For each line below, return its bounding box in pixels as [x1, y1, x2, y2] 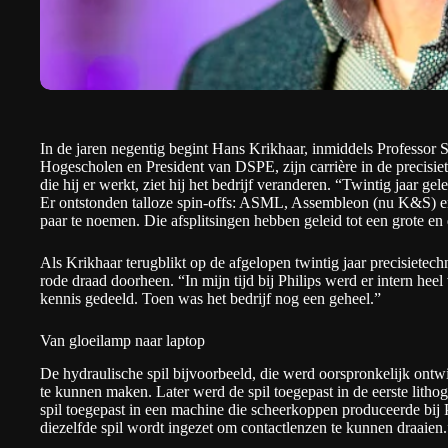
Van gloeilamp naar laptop [40, 332, 205, 349]
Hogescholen [40, 158, 123, 175]
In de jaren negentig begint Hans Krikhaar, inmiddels [40, 140, 377, 157]
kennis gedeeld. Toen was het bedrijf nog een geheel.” [40, 290, 381, 307]
